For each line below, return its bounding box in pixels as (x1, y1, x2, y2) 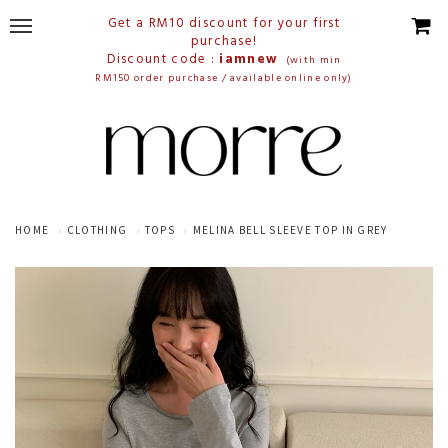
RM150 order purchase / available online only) (95, 70, 353, 86)
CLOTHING (66, 223, 128, 237)
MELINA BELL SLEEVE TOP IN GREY (192, 223, 388, 237)
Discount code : (106, 49, 220, 70)
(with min (285, 52, 342, 68)
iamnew (219, 49, 286, 70)
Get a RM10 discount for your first (107, 13, 341, 34)
